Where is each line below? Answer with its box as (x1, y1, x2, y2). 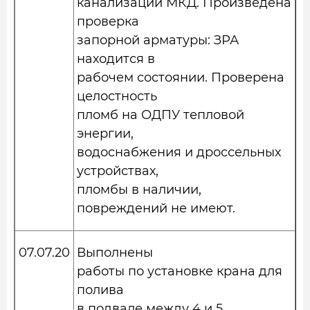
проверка (77, 14, 139, 29)
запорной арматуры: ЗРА (77, 33, 239, 48)
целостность (77, 89, 157, 104)
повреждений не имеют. (77, 201, 235, 216)
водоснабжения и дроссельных (77, 145, 281, 160)
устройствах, (77, 163, 158, 179)
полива (77, 282, 124, 298)
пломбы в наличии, (77, 182, 201, 197)
